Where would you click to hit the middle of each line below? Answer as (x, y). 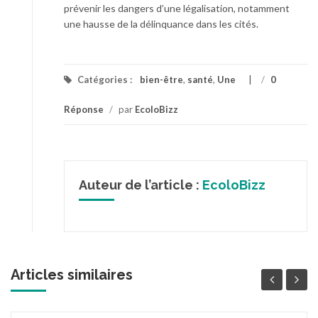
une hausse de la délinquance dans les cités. (161, 23)
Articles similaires (72, 274)
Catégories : (105, 79)
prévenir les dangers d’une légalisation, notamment (177, 8)
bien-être (161, 79)
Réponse (84, 109)
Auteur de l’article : (141, 185)
